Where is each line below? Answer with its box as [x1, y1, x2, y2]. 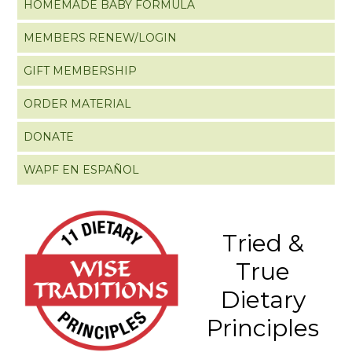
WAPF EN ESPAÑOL [24, 162, 140, 177]
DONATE [24, 129, 75, 144]
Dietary [220, 284, 306, 314]
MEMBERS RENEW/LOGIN [24, 30, 178, 45]
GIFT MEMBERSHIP [24, 63, 137, 78]
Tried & [222, 228, 304, 258]
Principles [207, 313, 320, 343]
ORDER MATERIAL [24, 96, 132, 111]
